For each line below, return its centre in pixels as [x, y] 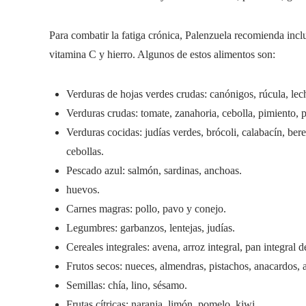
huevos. [83, 190]
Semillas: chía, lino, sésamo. [127, 285]
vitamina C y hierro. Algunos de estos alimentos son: [162, 54]
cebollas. [85, 151]
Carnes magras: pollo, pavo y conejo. [146, 209]
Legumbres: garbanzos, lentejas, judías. [151, 228]
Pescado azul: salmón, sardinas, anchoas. [154, 170]
